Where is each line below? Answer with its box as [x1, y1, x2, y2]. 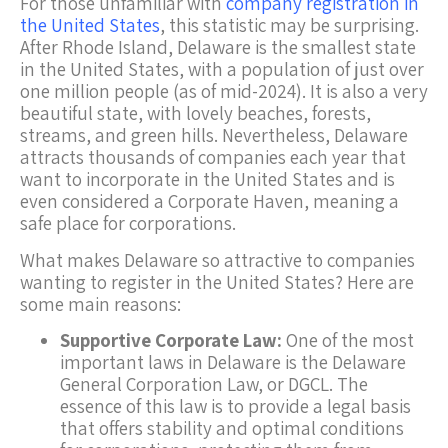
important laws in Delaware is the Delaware [60, 350, 406, 375]
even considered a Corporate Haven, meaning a [20, 189, 399, 214]
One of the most [282, 328, 414, 353]
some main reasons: [20, 291, 181, 316]
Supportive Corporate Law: [60, 328, 282, 353]
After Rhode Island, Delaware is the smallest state [20, 35, 416, 60]
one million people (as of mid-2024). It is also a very [20, 79, 428, 104]
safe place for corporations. [20, 211, 236, 236]
